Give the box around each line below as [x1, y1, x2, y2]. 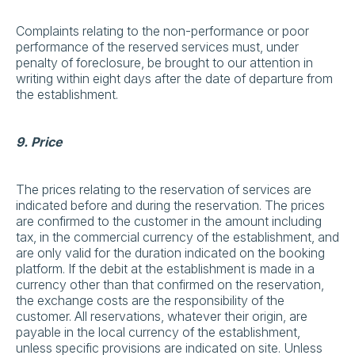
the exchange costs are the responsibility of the [16, 292, 284, 308]
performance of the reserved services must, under [16, 39, 299, 55]
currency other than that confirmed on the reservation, [16, 277, 324, 292]
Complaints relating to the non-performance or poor [16, 23, 309, 39]
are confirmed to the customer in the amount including [16, 213, 322, 229]
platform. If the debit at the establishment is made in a [16, 261, 315, 277]
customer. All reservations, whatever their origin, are [16, 308, 307, 324]
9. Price [16, 134, 63, 150]
